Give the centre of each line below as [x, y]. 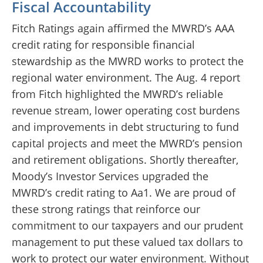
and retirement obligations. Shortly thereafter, [125, 160]
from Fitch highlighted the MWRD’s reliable [117, 94]
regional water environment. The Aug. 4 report [126, 78]
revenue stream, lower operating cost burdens [126, 111]
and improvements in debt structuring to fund [125, 127]
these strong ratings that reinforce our [106, 209]
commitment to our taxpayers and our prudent [127, 226]
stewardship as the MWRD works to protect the [128, 61]
